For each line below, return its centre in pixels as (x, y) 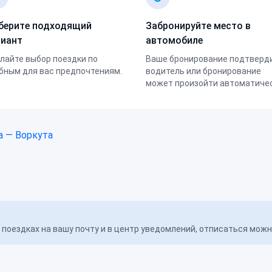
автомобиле (174, 40)
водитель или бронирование (203, 71)
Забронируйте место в (198, 26)
